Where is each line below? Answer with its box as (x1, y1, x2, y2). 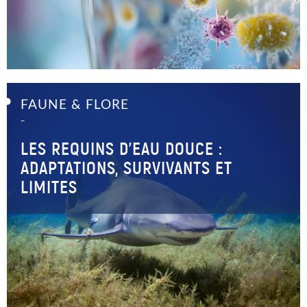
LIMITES (21, 176, 77, 198)
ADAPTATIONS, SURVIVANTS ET (21, 157, 232, 179)
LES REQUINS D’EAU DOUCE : (21, 138, 223, 160)
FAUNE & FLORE (21, 99, 129, 112)
